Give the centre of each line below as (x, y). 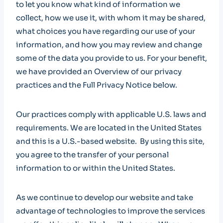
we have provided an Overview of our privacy (99, 71)
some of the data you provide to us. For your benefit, (111, 58)
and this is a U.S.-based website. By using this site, (110, 141)
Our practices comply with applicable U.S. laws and (111, 114)
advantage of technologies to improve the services (111, 211)
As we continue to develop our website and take (105, 197)
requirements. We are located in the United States (109, 128)
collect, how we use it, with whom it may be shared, (111, 18)
